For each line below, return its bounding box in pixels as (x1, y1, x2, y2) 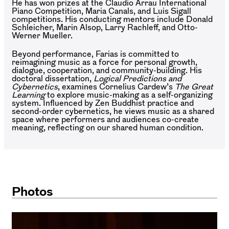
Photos (12, 185, 53, 198)
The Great (175, 82, 213, 90)
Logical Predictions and (94, 74, 181, 82)
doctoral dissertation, (12, 74, 94, 82)
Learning (12, 90, 47, 99)
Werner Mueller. (12, 31, 73, 39)
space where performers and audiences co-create (12, 114, 199, 123)
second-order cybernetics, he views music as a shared (12, 106, 214, 115)
